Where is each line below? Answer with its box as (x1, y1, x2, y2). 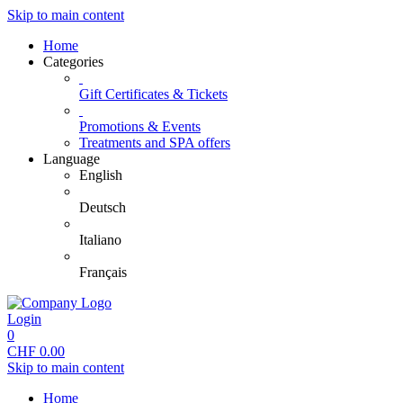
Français (79, 264, 127, 280)
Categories (43, 54, 103, 69)
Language (43, 151, 100, 166)
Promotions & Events (79, 119, 201, 134)
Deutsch (79, 200, 126, 215)
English (79, 167, 122, 183)
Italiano (79, 232, 121, 247)
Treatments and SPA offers (79, 135, 230, 150)
